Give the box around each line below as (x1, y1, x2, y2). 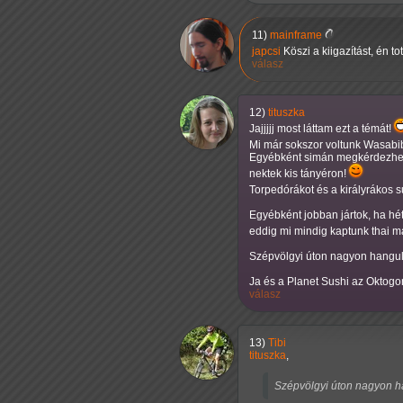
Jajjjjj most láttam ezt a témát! (249, 121, 394, 135)
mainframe (270, 28, 322, 41)
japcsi (252, 44, 281, 58)
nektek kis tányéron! (249, 166, 349, 180)
